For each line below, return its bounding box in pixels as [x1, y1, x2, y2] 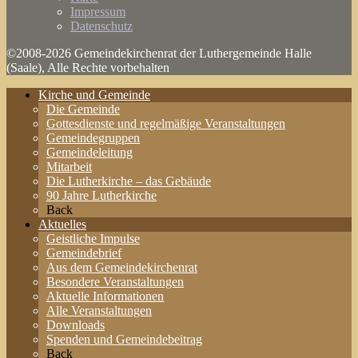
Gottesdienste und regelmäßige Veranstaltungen [46, 116, 285, 130]
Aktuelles [38, 217, 86, 231]
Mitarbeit [46, 159, 92, 173]
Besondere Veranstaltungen [46, 274, 184, 288]
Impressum [70, 4, 125, 18]
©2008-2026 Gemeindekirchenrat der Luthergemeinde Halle [6, 46, 312, 60]
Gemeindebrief [46, 245, 121, 260]
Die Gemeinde [46, 101, 120, 116]
